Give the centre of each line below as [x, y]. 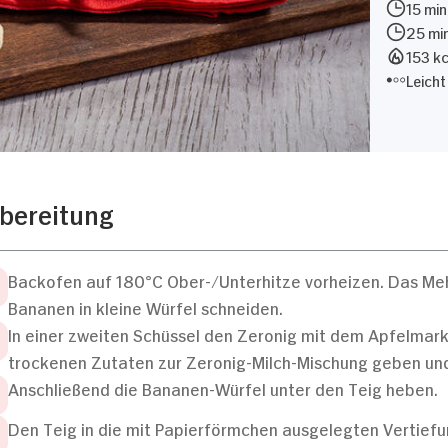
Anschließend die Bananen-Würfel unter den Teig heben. [223, 387]
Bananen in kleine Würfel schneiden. [145, 306]
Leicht [425, 79]
